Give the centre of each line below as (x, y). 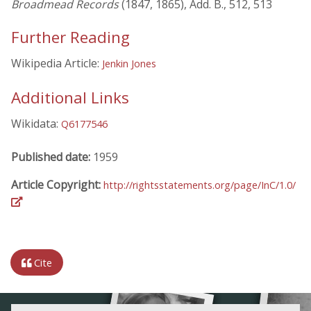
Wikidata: (36, 123)
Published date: (52, 157)
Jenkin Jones (129, 64)
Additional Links (70, 97)
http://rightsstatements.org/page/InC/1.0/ (200, 185)
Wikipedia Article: (57, 64)
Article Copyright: (57, 184)
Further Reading (70, 37)
